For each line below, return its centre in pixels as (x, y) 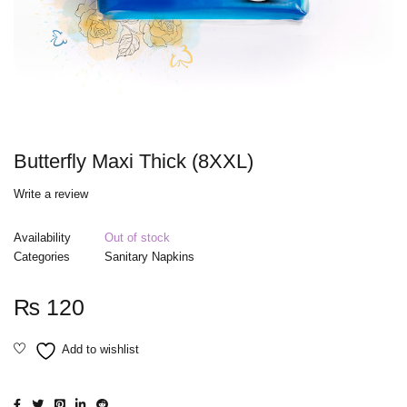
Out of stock (137, 237)
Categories (42, 256)
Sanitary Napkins (149, 256)
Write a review (51, 194)
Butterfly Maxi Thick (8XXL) (134, 161)
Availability (42, 237)
